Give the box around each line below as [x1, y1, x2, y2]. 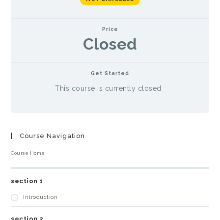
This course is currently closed [55, 84, 162, 93]
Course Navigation [20, 132, 85, 140]
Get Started [91, 70, 129, 76]
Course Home [11, 150, 45, 156]
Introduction [23, 193, 58, 200]
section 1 [11, 177, 43, 185]
